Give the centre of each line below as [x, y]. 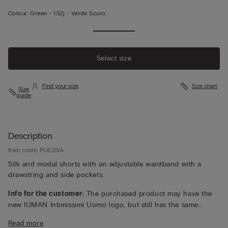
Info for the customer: [46, 193]
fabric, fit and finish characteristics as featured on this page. [108, 216]
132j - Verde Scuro [80, 13]
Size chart [205, 86]
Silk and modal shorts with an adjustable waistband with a [105, 164]
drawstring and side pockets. [56, 175]
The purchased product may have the [148, 193]
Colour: [18, 13]
